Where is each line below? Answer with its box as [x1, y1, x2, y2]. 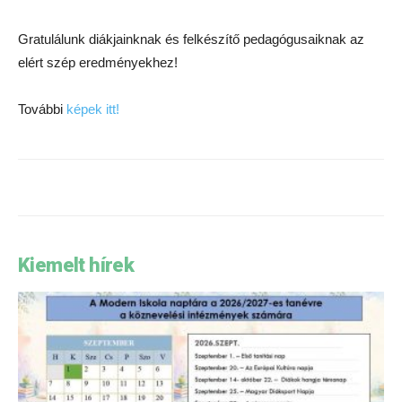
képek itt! [66, 101, 119, 117]
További [18, 101, 66, 117]
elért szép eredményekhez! [18, 55, 178, 70]
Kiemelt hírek [18, 254, 135, 276]
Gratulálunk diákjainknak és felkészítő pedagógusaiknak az [18, 31, 364, 47]
